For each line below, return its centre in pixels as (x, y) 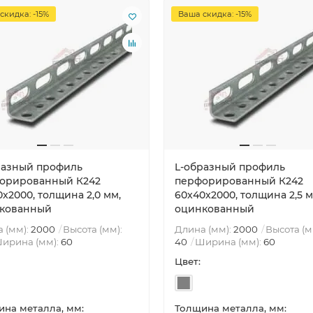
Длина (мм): (204, 230)
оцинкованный (214, 209)
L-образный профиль (230, 167)
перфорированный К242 (239, 181)
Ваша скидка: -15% (215, 14)
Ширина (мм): (229, 242)
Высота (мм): (93, 230)
